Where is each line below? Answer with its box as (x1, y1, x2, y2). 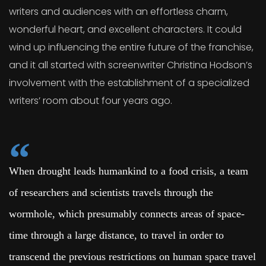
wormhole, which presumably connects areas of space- (9, 208, 245, 220)
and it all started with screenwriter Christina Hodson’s (9, 58, 252, 72)
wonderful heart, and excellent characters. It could (9, 23, 242, 37)
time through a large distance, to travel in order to (9, 229, 224, 242)
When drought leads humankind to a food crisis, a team (9, 165, 248, 178)
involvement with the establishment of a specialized (9, 76, 249, 90)
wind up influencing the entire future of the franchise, (9, 40, 254, 55)
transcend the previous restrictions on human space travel (9, 251, 256, 263)
